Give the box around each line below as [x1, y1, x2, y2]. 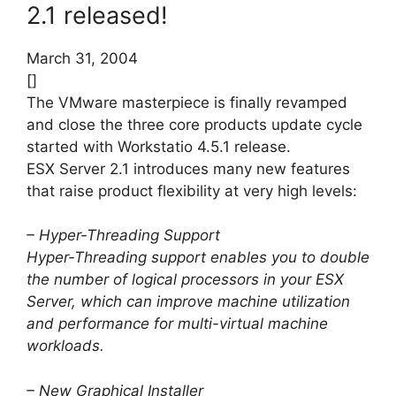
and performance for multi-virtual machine [27, 315, 328, 333]
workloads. [27, 337, 104, 355]
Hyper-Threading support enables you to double [27, 248, 369, 267]
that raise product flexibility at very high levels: [27, 181, 357, 200]
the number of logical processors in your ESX [27, 270, 344, 289]
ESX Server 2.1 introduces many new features [27, 159, 350, 178]
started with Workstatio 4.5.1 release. [27, 137, 291, 156]
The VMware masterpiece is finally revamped [27, 93, 347, 111]
